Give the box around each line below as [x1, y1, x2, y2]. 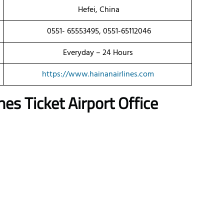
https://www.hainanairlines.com [41, 68, 154, 81]
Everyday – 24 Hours [62, 46, 133, 60]
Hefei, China [76, 3, 119, 17]
